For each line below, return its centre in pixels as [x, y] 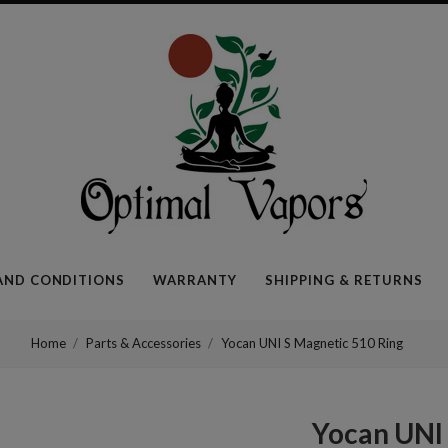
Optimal [318, 84]
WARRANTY [195, 280]
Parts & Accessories [143, 343]
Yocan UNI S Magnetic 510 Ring [311, 343]
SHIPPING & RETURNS [344, 280]
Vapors [310, 136]
